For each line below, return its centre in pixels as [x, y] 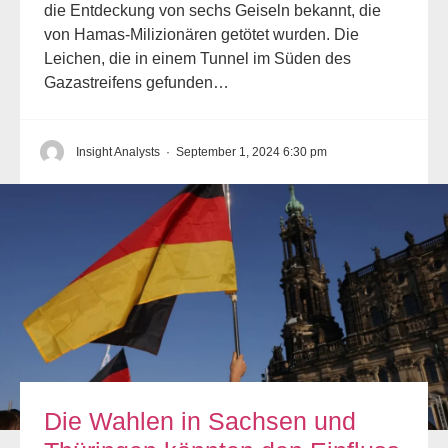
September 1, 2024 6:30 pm [251, 151]
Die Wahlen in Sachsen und [200, 420]
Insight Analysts [118, 151]
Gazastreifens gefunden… [136, 82]
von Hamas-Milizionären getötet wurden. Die [201, 34]
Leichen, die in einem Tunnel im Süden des [197, 58]
